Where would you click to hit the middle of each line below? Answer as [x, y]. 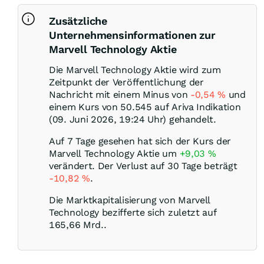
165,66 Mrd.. [78, 225]
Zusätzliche [78, 21]
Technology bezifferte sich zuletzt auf [133, 213]
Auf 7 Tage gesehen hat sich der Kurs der [140, 141]
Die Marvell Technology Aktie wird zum [135, 70]
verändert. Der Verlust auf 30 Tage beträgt [143, 166]
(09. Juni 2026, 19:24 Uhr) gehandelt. [133, 120]
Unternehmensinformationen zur [132, 35]
